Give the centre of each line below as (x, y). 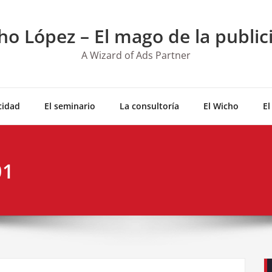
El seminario (70, 106)
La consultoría (149, 106)
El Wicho (221, 106)
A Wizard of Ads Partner (136, 55)
